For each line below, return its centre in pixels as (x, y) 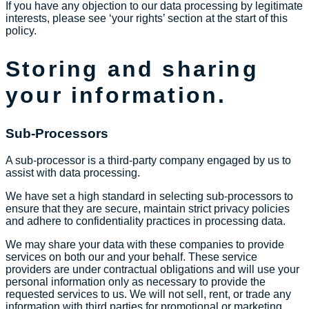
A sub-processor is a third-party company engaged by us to (148, 160)
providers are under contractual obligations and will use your (152, 269)
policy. (21, 31)
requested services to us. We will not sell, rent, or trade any (148, 294)
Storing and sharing (132, 69)
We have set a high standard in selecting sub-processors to (149, 196)
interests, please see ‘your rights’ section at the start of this (147, 19)
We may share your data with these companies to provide (145, 245)
